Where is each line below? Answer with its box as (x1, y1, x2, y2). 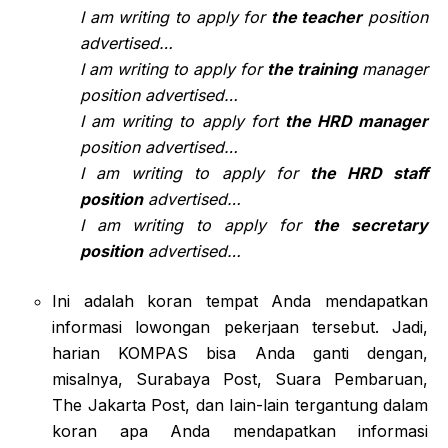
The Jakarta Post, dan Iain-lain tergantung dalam (52, 394, 428, 415)
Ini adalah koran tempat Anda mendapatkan (52, 290, 428, 311)
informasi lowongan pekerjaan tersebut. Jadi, (52, 316, 428, 337)
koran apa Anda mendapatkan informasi (52, 420, 428, 441)
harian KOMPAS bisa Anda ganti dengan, (52, 342, 428, 363)
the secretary (313, 214, 429, 235)
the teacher (270, 6, 363, 27)
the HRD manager (284, 110, 428, 131)
